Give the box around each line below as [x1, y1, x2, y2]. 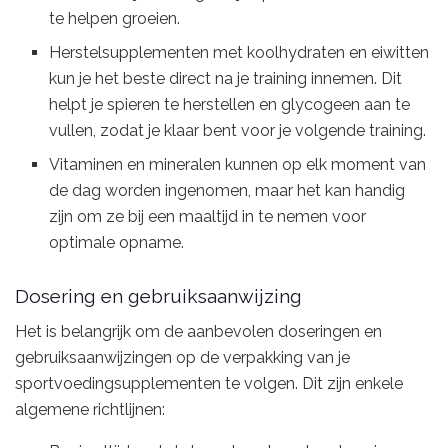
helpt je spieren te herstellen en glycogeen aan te [49, 95, 411, 115]
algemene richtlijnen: [15, 400, 165, 420]
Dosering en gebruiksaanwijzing [15, 284, 302, 307]
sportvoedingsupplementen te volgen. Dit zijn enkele [15, 374, 403, 394]
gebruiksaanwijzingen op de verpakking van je [15, 348, 350, 368]
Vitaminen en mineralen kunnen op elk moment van [49, 155, 427, 175]
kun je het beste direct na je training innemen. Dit [49, 69, 403, 89]
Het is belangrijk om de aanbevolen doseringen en [15, 322, 382, 342]
